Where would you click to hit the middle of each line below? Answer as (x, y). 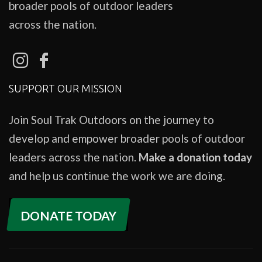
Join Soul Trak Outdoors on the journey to (111, 120)
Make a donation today (195, 157)
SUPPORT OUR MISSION (65, 89)
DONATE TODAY (68, 216)
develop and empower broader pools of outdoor (127, 139)
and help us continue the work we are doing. (117, 176)
